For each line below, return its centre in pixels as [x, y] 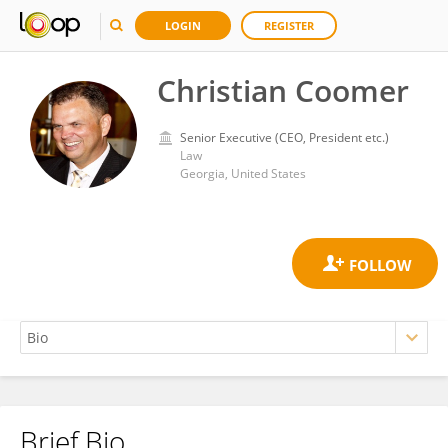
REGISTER [289, 25]
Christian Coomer [283, 90]
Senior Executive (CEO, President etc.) [284, 137]
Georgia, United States [243, 173]
